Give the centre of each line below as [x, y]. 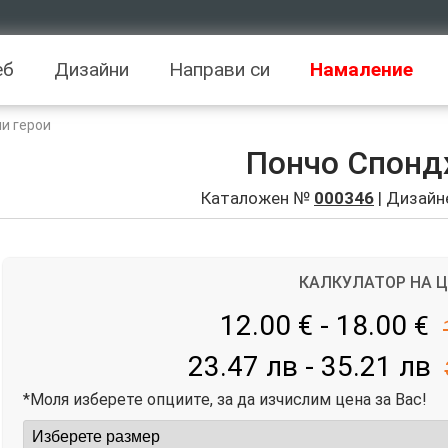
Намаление [361, 69]
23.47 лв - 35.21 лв [309, 366]
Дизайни [91, 69]
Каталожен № [257, 198]
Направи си [219, 69]
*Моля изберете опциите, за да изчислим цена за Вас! [224, 399]
